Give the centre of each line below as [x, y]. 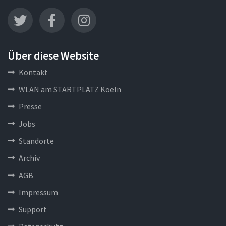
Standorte [36, 141]
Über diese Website [53, 55]
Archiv [29, 158]
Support [33, 209]
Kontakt [33, 72]
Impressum [38, 192]
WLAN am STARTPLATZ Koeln [70, 89]
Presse [30, 106]
